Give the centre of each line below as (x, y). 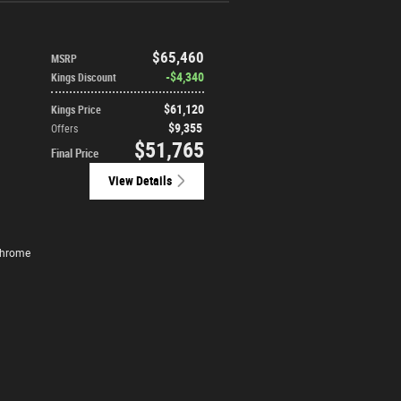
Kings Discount (84, 77)
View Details (140, 180)
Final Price (75, 153)
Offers (64, 128)
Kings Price (76, 110)
